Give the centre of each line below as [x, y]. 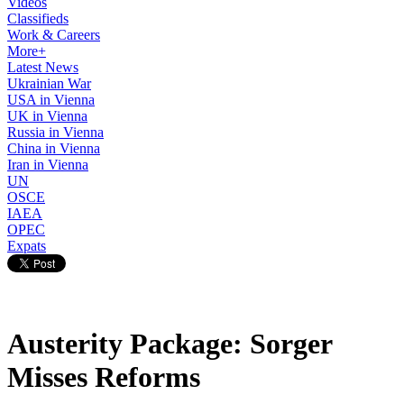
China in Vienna [54, 148]
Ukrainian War [49, 83]
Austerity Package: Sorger [170, 344]
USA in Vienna [51, 100]
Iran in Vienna [48, 165]
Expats [27, 246]
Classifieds [38, 18]
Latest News [43, 67]
